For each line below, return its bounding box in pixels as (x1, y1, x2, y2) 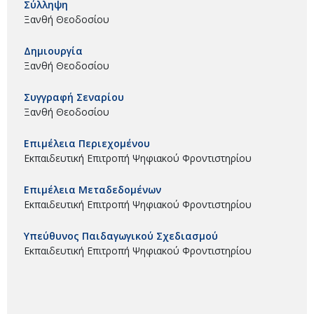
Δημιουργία (24, 43, 83, 57)
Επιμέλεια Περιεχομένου (24, 136, 150, 150)
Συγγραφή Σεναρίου (24, 90, 124, 104)
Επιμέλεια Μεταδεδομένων (24, 182, 161, 196)
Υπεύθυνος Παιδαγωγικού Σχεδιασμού (24, 228, 218, 243)
